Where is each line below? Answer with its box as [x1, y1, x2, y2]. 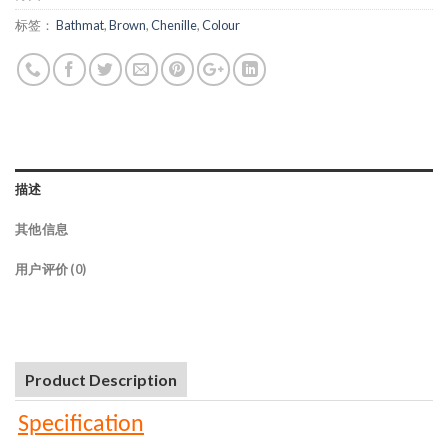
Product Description [25, 370, 177, 390]
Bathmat [56, 17, 104, 34]
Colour [202, 17, 240, 34]
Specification [18, 413, 144, 438]
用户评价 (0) [15, 261, 87, 278]
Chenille [151, 17, 197, 34]
